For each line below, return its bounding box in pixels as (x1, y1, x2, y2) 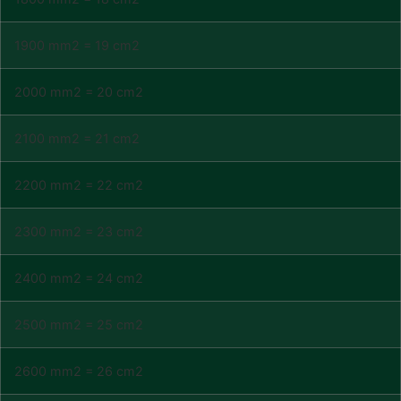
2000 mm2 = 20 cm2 (14, 84, 143, 99)
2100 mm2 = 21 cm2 (14, 131, 140, 146)
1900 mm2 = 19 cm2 (14, 38, 140, 53)
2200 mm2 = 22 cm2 (14, 177, 143, 192)
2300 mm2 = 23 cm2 (14, 224, 143, 239)
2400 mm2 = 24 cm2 (14, 270, 143, 286)
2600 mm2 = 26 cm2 (14, 363, 143, 379)
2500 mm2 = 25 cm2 (14, 317, 143, 332)
